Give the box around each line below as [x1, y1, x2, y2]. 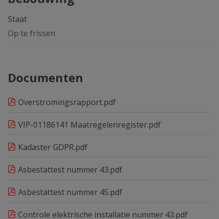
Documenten [8, 69, 83, 86]
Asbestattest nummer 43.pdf [18, 164, 122, 175]
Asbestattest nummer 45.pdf [18, 187, 122, 198]
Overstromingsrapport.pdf [18, 97, 116, 108]
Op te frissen [8, 28, 55, 39]
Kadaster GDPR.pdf [18, 142, 88, 153]
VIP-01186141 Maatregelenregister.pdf [18, 119, 161, 131]
